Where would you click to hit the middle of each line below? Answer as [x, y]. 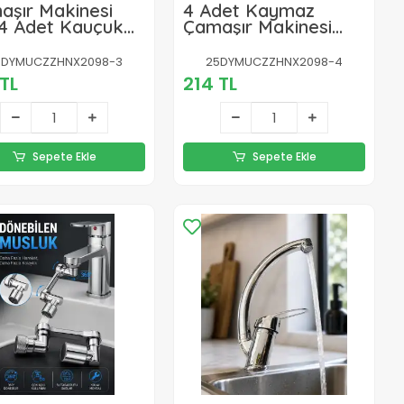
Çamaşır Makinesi [258, 26]
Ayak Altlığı [232, 42]
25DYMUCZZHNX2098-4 [275, 61]
